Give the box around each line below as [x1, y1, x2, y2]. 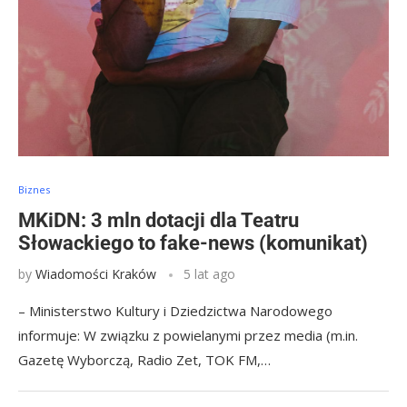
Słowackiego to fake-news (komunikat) [18, 232, 368, 254]
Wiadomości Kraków [35, 265, 156, 283]
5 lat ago [184, 265, 235, 283]
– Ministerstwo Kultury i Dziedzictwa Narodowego [18, 302, 333, 320]
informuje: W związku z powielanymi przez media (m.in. [18, 326, 358, 344]
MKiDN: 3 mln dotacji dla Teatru [18, 209, 299, 232]
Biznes [18, 183, 50, 196]
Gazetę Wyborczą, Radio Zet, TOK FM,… [18, 351, 271, 369]
